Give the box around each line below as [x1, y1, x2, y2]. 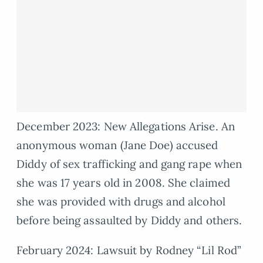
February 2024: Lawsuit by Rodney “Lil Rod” [16, 242, 242, 257]
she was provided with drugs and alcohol [16, 194, 225, 209]
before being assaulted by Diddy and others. [16, 213, 242, 228]
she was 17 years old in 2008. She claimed [16, 176, 231, 190]
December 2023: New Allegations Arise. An [16, 119, 235, 134]
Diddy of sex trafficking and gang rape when [16, 157, 242, 171]
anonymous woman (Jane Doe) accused [16, 138, 218, 153]
